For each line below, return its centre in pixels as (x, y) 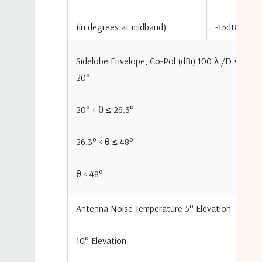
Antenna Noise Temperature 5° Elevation (154, 208)
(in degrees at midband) (121, 27)
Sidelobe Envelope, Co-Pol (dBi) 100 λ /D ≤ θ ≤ (165, 61)
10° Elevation (101, 240)
